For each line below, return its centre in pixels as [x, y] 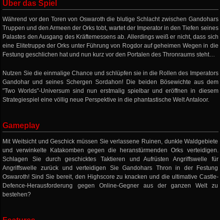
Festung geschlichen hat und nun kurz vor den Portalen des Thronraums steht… [109, 55]
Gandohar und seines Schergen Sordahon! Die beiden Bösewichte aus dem [110, 82]
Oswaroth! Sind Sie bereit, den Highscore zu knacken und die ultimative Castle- [110, 177]
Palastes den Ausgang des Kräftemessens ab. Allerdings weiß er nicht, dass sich [110, 37]
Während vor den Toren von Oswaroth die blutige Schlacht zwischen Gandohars [110, 19]
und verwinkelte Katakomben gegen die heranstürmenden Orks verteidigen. [110, 150]
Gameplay [21, 125]
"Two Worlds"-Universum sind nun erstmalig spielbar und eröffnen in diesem [110, 91]
